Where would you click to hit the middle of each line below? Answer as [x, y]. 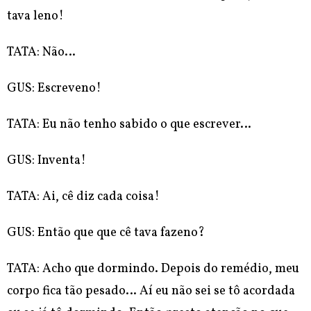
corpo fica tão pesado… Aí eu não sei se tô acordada [151, 292]
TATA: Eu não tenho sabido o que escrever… [129, 125]
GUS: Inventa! [47, 161]
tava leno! [35, 17]
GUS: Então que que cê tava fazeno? [106, 233]
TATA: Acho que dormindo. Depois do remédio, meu [153, 269]
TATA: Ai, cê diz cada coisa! [83, 197]
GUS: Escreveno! [54, 89]
